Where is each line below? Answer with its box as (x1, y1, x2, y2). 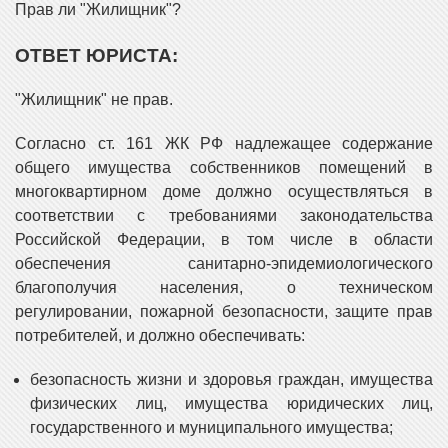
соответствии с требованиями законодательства (15, 207, 433, 225)
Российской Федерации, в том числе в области (15, 231, 433, 249)
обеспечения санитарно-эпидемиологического (15, 255, 433, 273)
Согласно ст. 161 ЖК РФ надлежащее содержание (15, 135, 433, 153)
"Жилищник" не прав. (15, 91, 173, 109)
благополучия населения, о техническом (15, 279, 433, 297)
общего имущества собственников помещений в (15, 159, 433, 177)
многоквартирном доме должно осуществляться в (15, 183, 433, 201)
